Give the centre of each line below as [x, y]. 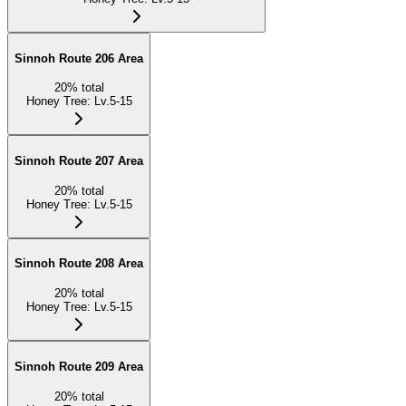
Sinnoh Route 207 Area [79, 160]
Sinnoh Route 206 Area [79, 58]
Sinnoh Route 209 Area [79, 366]
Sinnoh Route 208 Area [79, 264]
